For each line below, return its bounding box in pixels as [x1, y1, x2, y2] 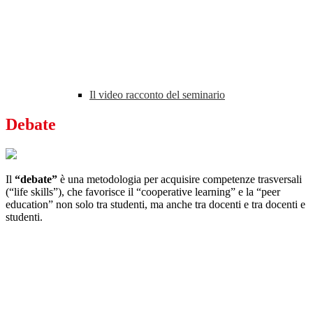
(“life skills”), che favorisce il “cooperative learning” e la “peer [6, 186, 280, 198]
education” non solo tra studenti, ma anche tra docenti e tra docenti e [6, 198, 305, 211]
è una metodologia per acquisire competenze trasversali [57, 173, 302, 186]
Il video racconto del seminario [89, 89, 225, 101]
